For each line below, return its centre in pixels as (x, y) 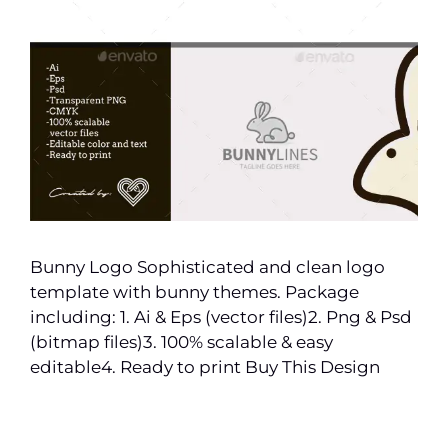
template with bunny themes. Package (194, 292)
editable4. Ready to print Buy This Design (205, 367)
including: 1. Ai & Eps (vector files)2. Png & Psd (221, 317)
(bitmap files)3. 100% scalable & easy (181, 342)
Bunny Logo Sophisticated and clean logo (207, 267)
